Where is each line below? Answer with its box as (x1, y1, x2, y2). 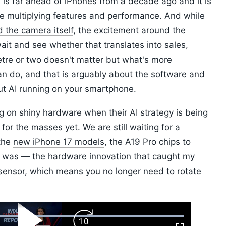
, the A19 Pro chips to (104, 137, 191, 147)
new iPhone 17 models (13, 137, 104, 147)
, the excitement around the (73, 25, 186, 36)
